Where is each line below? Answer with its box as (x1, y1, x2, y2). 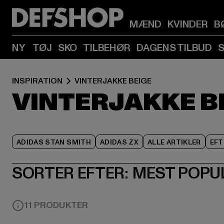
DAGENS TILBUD (136, 41, 212, 55)
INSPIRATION (12, 75, 62, 86)
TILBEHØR (83, 41, 130, 55)
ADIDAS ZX (99, 137, 139, 147)
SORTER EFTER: (12, 162, 128, 184)
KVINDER (167, 17, 208, 31)
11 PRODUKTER (24, 199, 88, 211)
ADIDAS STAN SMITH (16, 137, 91, 147)
